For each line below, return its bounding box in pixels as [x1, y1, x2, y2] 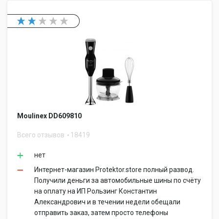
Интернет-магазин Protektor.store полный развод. [34, 166, 194, 174]
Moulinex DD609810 [17, 112, 82, 120]
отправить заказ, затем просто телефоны [34, 209, 168, 217]
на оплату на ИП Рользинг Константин [34, 187, 157, 195]
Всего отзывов [17, 131, 66, 139]
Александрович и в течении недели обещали [34, 198, 180, 206]
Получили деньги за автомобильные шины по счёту [34, 176, 201, 184]
